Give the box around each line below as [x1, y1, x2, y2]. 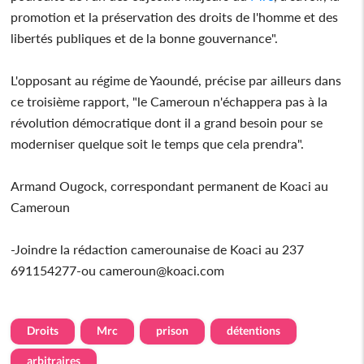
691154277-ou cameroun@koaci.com [11, 262, 225, 278]
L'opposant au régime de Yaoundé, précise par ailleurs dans [11, 71, 342, 88]
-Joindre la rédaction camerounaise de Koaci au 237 [11, 240, 305, 257]
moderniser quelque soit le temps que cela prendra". [11, 135, 305, 151]
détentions [227, 323, 281, 337]
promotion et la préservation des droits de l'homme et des [11, 8, 339, 24]
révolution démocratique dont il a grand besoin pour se [11, 114, 323, 130]
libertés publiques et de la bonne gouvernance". [11, 29, 279, 45]
